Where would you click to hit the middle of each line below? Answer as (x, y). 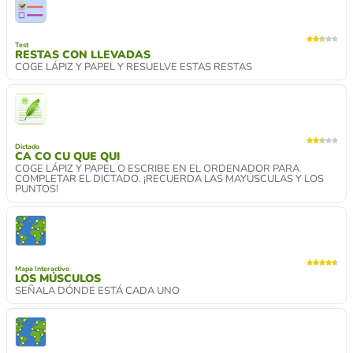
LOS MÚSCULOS (58, 278)
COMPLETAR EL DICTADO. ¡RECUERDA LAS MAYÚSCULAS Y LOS (169, 178)
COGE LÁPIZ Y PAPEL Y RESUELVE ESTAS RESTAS (134, 67)
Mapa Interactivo (42, 268)
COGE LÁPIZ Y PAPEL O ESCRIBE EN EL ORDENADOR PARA (157, 168)
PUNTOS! (37, 189)
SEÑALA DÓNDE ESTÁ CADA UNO (97, 290)
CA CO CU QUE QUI (67, 156)
